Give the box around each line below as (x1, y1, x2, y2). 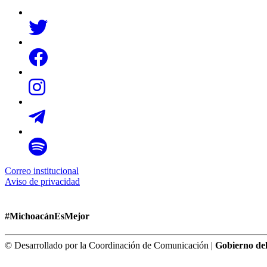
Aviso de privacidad (5, 176, 80, 187)
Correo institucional (5, 166, 79, 176)
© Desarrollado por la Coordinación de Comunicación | (5, 240, 215, 250)
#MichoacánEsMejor (5, 210, 89, 221)
